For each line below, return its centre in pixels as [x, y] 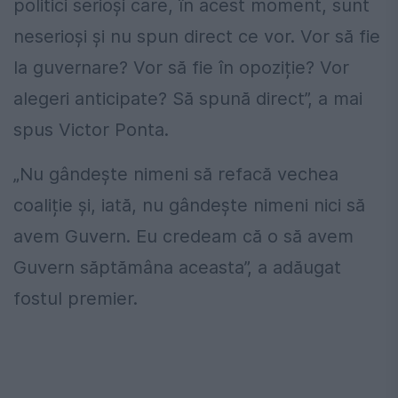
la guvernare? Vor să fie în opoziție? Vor [181, 67]
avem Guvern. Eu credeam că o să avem [183, 236]
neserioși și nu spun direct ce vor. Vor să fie [197, 36]
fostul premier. [76, 298]
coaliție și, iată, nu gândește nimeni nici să [189, 205]
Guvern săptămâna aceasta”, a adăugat [177, 267]
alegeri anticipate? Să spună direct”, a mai [188, 98]
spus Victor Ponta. [91, 129]
